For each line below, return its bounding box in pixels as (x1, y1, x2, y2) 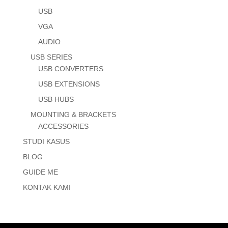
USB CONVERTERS (38, 65, 103, 73)
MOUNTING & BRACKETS (30, 110, 116, 119)
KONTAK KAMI (22, 183, 71, 192)
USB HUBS (38, 95, 74, 104)
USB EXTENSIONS (38, 80, 100, 89)
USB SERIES (30, 53, 72, 62)
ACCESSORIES (38, 122, 89, 131)
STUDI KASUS (22, 137, 70, 146)
